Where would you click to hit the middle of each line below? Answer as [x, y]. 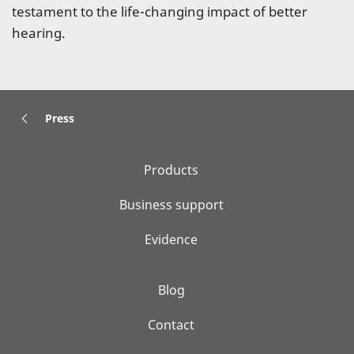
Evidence [171, 240]
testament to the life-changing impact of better [160, 12]
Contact [171, 325]
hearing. [39, 33]
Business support [171, 205]
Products [171, 170]
